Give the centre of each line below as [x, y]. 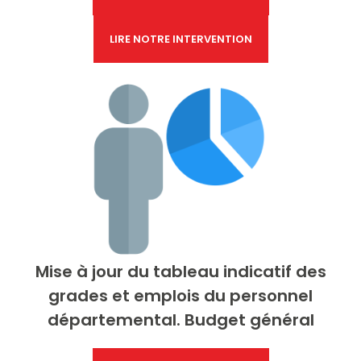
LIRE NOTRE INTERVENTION [180, 39]
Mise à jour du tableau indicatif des [180, 272]
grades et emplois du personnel [180, 296]
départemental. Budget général [180, 320]
